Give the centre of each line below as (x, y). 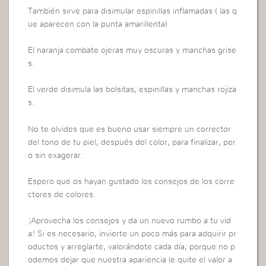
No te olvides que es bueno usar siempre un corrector (130, 129)
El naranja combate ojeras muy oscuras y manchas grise (132, 50)
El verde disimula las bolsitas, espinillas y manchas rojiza (132, 90)
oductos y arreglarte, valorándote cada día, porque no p (132, 247)
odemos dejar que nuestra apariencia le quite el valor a (130, 260)
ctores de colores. (62, 195)
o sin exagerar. (56, 155)
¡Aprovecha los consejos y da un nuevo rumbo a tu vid (130, 221)
